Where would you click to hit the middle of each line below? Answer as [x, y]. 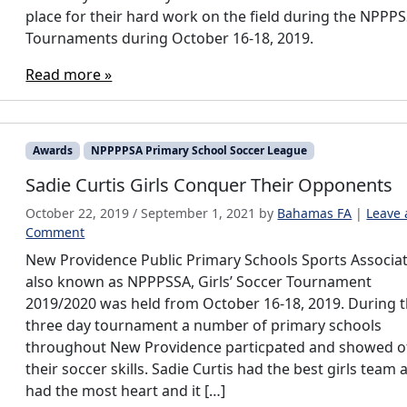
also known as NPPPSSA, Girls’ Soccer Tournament [199, 282]
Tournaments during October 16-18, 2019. [170, 38]
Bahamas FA [315, 213]
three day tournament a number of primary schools [204, 326]
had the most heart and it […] [126, 391]
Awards [53, 150]
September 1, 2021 [199, 213]
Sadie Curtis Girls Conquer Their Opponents [209, 185]
